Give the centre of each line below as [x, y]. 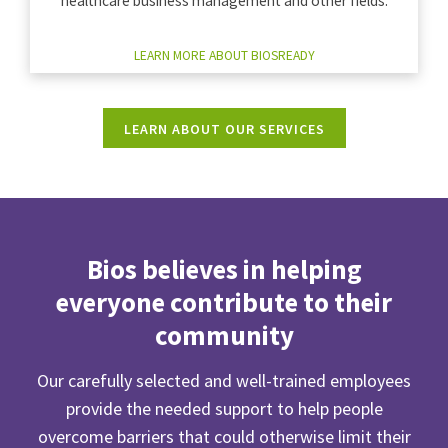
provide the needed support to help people [224, 409]
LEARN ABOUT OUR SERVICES [224, 129]
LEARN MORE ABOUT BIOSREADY [224, 56]
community [224, 335]
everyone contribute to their [224, 302]
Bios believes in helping [224, 269]
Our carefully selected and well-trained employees [224, 381]
